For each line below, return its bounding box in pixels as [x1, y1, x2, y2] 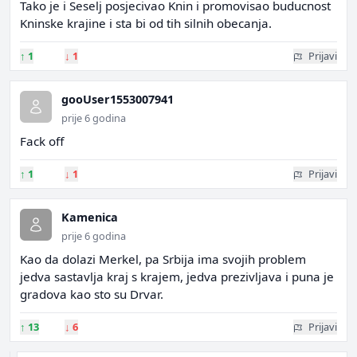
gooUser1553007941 [61, 92, 174, 107]
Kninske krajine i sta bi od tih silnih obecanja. [20, 15, 272, 31]
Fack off [20, 133, 64, 149]
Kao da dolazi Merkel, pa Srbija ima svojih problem [20, 251, 306, 267]
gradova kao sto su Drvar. [20, 286, 163, 302]
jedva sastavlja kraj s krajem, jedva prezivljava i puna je [20, 269, 334, 284]
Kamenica [61, 210, 118, 225]
